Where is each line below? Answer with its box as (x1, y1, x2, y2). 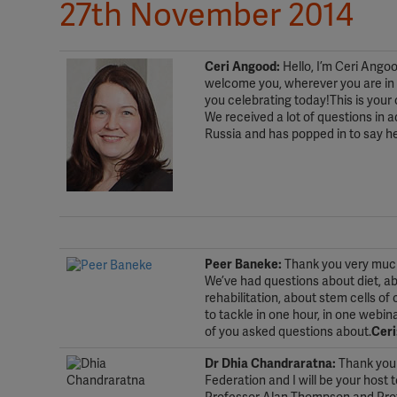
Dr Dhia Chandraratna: (205, 356, 336, 371)
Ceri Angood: (205, 59, 280, 74)
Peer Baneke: (205, 257, 282, 272)
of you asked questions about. (205, 324, 371, 339)
